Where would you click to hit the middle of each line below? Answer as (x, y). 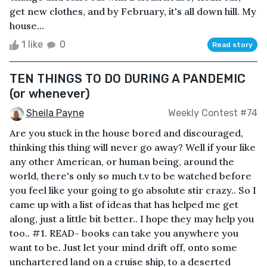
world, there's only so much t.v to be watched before (131, 176)
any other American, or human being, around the (122, 161)
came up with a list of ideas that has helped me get (124, 204)
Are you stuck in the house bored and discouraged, (126, 133)
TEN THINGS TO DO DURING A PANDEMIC (128, 78)
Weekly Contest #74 (213, 113)
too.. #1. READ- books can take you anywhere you (124, 233)
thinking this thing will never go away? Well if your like (133, 147)
